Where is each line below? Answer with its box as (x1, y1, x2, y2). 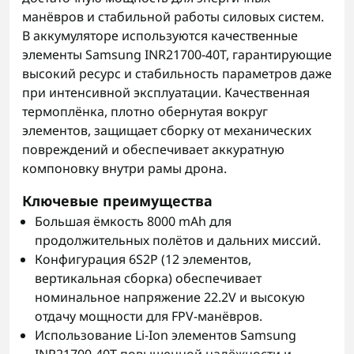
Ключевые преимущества (22, 191, 213, 210)
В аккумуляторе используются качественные (22, 27, 298, 44)
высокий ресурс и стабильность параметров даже (22, 65, 332, 82)
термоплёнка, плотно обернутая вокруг (22, 103, 268, 120)
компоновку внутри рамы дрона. (22, 160, 227, 177)
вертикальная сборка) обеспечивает (35, 269, 262, 287)
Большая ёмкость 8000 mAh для (35, 213, 232, 230)
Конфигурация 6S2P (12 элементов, (35, 250, 251, 268)
